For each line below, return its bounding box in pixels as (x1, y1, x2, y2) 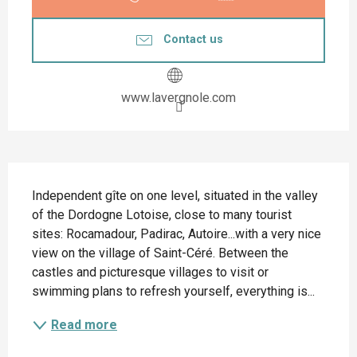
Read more (51, 316, 117, 332)
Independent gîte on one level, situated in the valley (32, 187, 318, 203)
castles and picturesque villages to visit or (32, 264, 269, 280)
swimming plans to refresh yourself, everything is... (32, 283, 315, 299)
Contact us (163, 33, 223, 47)
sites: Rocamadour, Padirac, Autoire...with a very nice (32, 226, 321, 241)
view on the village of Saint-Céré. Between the (32, 245, 288, 261)
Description (8, 164, 96, 191)
